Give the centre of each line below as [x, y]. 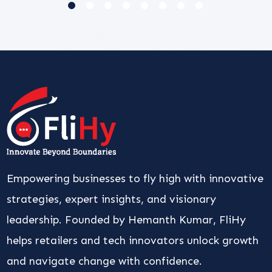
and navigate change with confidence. [105, 261]
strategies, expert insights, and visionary [112, 199]
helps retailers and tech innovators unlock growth [133, 241]
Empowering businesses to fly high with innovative [135, 179]
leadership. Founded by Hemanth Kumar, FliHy [127, 220]
